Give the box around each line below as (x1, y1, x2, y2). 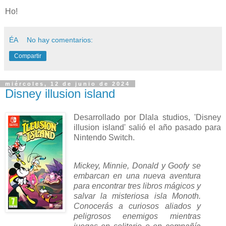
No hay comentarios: (27, 35, 93, 44)
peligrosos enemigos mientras (73, 212, 201, 221)
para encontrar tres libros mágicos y (73, 182, 201, 191)
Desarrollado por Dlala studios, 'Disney (73, 113, 221, 122)
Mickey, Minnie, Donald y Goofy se (73, 161, 201, 171)
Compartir (14, 52, 41, 60)
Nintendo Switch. (73, 133, 135, 142)
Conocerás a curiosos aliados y (73, 202, 201, 211)
